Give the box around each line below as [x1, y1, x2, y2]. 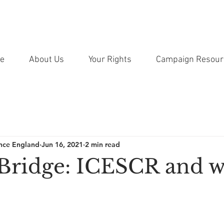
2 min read [85, 139, 120, 149]
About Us [29, 54, 64, 65]
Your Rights [88, 54, 131, 65]
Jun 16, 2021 [41, 139, 83, 149]
